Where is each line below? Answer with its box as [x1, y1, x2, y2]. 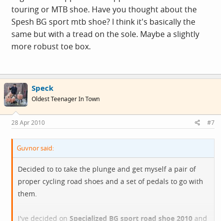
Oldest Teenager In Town [32, 95, 100, 103]
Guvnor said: [17, 143, 54, 152]
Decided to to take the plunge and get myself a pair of [18, 164, 196, 174]
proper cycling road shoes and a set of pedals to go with [18, 176, 203, 186]
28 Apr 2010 [11, 118, 45, 127]
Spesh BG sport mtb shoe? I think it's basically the [11, 16, 195, 27]
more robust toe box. [11, 41, 91, 52]
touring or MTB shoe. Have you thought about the [11, 4, 197, 15]
